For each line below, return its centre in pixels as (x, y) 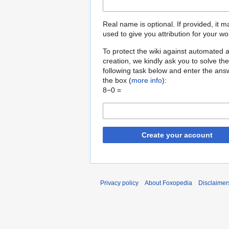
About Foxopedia (168, 183)
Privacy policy (119, 183)
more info (147, 81)
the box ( (117, 81)
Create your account (177, 135)
